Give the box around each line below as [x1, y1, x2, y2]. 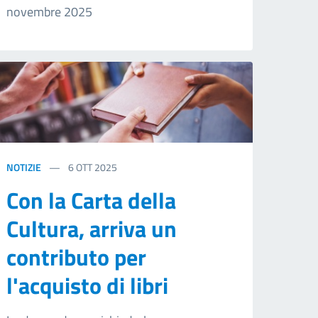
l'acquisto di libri [6, 268, 169, 303]
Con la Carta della [6, 183, 177, 218]
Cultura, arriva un [6, 212, 177, 246]
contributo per [6, 240, 147, 275]
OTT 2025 [76, 160, 118, 175]
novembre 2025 [6, 2, 93, 22]
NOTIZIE [6, 160, 42, 175]
